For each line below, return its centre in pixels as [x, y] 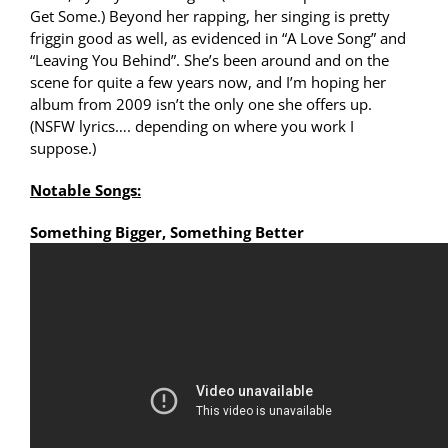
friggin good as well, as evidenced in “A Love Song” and [218, 37]
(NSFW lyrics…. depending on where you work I [192, 125]
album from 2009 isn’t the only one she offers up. [201, 103]
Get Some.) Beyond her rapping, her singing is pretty [210, 15]
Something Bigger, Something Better [167, 231]
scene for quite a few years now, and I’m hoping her [208, 81]
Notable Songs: [85, 189]
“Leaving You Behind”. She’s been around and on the [209, 59]
